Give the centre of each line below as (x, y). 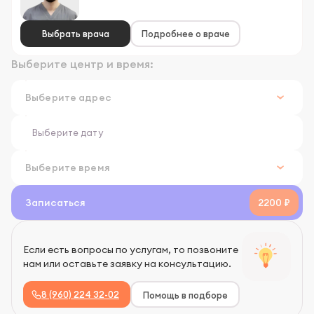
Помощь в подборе (185, 295)
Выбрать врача (75, 33)
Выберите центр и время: (82, 63)
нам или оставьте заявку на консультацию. (127, 263)
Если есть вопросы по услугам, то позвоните (131, 249)
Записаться (55, 202)
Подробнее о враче (185, 33)
